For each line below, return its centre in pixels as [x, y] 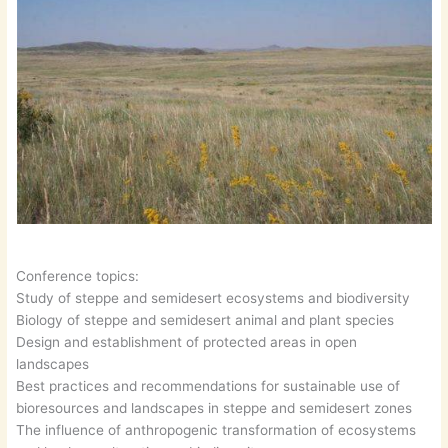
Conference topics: [78, 276]
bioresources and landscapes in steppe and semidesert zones [214, 408]
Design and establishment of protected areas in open [187, 342]
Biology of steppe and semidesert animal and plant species [205, 320]
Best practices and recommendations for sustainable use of [208, 386]
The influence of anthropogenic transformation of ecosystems [216, 430]
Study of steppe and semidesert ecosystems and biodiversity [213, 298]
